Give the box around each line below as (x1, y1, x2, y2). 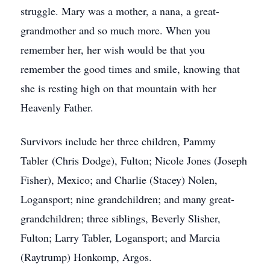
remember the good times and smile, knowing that (20, 61, 240, 76)
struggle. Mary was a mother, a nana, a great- (20, 4, 219, 18)
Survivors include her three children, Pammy (20, 134, 216, 148)
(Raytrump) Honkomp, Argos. (20, 250, 152, 264)
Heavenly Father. (20, 100, 93, 115)
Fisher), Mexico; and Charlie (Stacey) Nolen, (20, 172, 218, 187)
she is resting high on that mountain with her (20, 81, 216, 95)
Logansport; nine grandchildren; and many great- (20, 192, 234, 206)
